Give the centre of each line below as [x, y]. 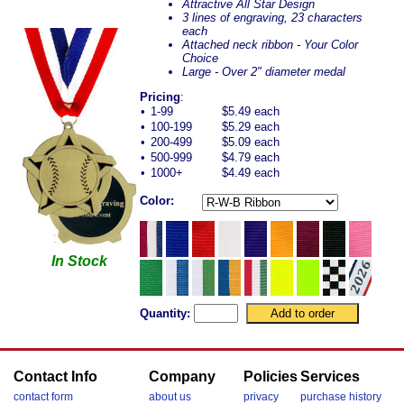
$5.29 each [251, 127]
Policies [270, 376]
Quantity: [165, 313]
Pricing [160, 97]
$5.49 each [251, 112]
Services [330, 376]
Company [183, 376]
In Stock [79, 261]
